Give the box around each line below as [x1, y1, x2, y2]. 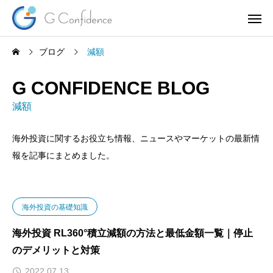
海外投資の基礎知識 [22, 203, 88, 211]
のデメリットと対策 [12, 245, 100, 255]
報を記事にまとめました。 [12, 151, 115, 160]
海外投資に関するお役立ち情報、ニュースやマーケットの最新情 [12, 133, 260, 143]
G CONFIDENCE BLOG [12, 78, 210, 98]
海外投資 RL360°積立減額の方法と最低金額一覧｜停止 [12, 228, 253, 238]
